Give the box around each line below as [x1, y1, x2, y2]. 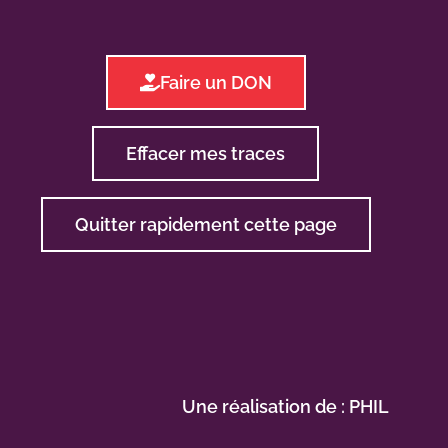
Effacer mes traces [126, 142, 286, 164]
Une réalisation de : [182, 396, 349, 417]
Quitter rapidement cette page [74, 214, 337, 236]
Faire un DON [159, 71, 272, 93]
